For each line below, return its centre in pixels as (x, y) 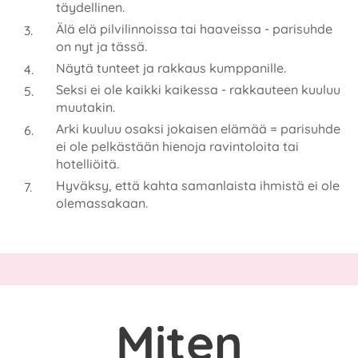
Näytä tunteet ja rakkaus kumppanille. (171, 68)
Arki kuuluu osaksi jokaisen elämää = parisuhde (198, 128)
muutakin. (86, 107)
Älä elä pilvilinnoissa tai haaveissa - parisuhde (194, 28)
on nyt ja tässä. (101, 46)
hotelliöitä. (88, 163)
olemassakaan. (103, 203)
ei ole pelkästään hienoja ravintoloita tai (177, 146)
